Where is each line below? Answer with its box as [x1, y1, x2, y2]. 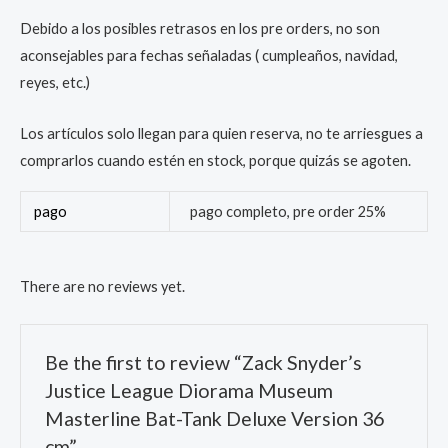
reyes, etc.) [20, 74, 90, 92]
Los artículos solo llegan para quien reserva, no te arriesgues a [20, 124, 423, 142]
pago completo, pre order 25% [189, 203, 386, 221]
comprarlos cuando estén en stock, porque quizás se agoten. [20, 151, 411, 169]
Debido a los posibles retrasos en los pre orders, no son [20, 20, 380, 38]
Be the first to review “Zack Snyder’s [45, 350, 363, 374]
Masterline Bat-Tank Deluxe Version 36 [45, 406, 385, 430]
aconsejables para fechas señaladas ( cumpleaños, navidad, [20, 47, 398, 65]
